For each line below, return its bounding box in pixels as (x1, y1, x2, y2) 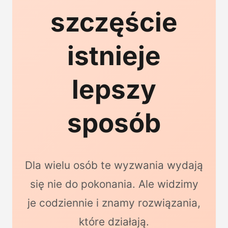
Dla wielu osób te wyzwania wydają (25, 158, 203, 172)
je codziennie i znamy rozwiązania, (27, 196, 201, 209)
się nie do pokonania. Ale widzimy (30, 177, 198, 190)
